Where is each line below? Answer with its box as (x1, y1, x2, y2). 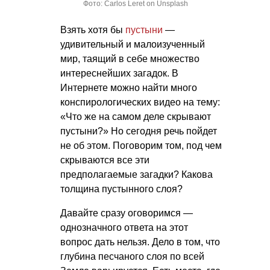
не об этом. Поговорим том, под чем (60, 140, 222, 151)
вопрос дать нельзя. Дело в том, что (60, 236, 220, 247)
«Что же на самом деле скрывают (60, 111, 211, 122)
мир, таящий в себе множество (60, 53, 199, 64)
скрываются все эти (60, 154, 149, 165)
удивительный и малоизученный (60, 39, 205, 49)
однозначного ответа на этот (60, 222, 188, 233)
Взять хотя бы (60, 24, 125, 35)
